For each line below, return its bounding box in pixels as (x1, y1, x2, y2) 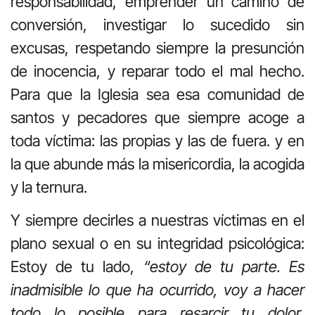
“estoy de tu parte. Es (143, 257, 304, 276)
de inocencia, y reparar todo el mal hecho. (11, 61, 304, 80)
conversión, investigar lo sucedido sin (11, 15, 304, 34)
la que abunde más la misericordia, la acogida (11, 154, 304, 173)
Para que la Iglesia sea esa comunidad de (11, 84, 304, 103)
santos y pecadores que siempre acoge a (11, 108, 304, 127)
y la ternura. (11, 177, 87, 196)
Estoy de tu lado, (11, 257, 143, 276)
